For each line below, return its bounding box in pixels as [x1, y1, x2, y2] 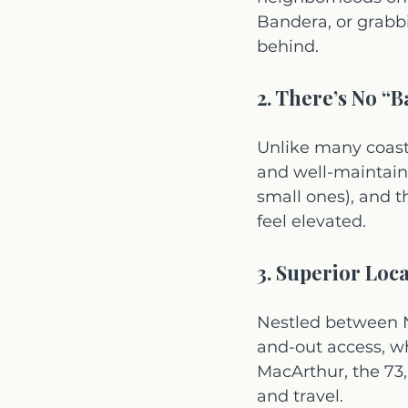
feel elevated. [257, 211, 366, 231]
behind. [257, 36, 319, 56]
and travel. [257, 386, 343, 406]
